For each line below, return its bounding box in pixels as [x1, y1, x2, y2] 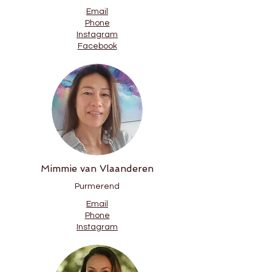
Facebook [77, 42, 117, 50]
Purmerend [75, 182, 120, 191]
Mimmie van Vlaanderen [41, 163, 154, 174]
